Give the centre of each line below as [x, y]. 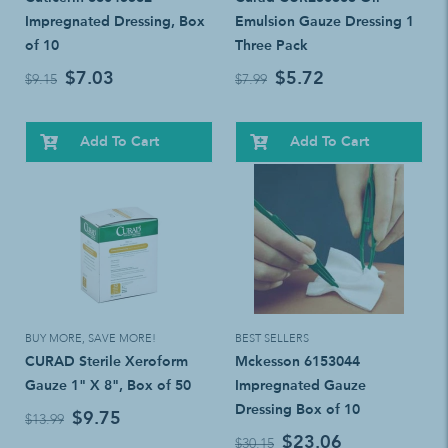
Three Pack [271, 45]
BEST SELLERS [272, 340]
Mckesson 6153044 [297, 362]
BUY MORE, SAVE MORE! [90, 340]
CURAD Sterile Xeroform [106, 362]
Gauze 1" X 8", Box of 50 [108, 386]
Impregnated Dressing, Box [115, 21]
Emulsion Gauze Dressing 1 [324, 21]
